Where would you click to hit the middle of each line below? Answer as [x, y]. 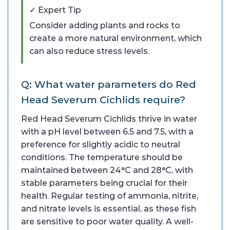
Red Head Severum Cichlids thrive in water [109, 119]
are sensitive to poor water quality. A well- [107, 222]
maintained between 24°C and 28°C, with [107, 170]
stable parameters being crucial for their [104, 183]
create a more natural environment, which [116, 39]
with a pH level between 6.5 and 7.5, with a [107, 132]
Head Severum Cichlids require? [103, 100]
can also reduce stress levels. [89, 51]
